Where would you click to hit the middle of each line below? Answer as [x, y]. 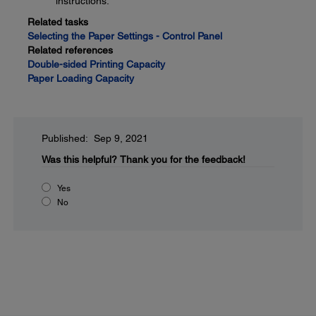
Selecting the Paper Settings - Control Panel [125, 36]
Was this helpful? [79, 160]
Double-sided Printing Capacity [96, 65]
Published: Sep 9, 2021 [95, 139]
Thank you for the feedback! [183, 160]
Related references [70, 50]
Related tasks [58, 22]
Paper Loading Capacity [81, 79]
